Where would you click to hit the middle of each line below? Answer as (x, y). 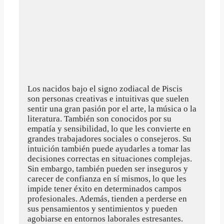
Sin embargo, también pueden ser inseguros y (108, 169)
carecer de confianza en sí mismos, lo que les (107, 179)
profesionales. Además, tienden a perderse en (107, 199)
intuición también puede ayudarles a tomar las (109, 149)
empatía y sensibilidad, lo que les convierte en (109, 129)
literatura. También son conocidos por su (99, 119)
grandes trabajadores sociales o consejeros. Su (109, 139)
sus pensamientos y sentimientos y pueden (102, 209)
